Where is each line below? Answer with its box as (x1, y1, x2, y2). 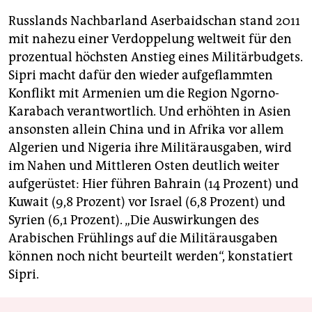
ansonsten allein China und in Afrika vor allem (8, 122, 283, 138)
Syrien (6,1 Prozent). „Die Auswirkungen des (8, 212, 259, 228)
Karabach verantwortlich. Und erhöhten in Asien (8, 104, 291, 120)
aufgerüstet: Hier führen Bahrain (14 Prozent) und (8, 176, 299, 192)
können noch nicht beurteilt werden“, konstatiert (8, 249, 293, 265)
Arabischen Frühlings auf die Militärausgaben (8, 231, 278, 247)
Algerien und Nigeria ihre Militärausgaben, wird (8, 140, 292, 156)
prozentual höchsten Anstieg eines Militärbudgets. (8, 49, 303, 65)
